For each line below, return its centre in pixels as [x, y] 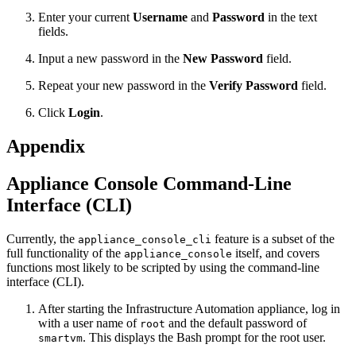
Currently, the [42, 238]
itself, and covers [276, 253]
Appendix [46, 146]
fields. [53, 31]
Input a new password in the [110, 58]
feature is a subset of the [273, 238]
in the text [291, 17]
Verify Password [253, 85]
